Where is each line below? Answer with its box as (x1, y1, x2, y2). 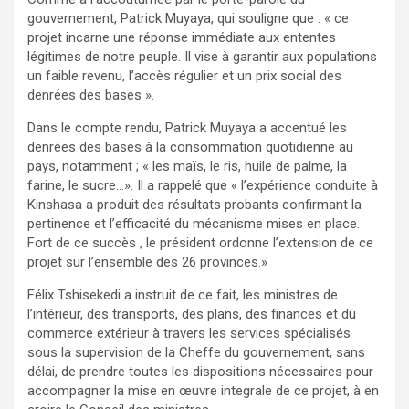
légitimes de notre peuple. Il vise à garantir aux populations (27, 47, 377, 65)
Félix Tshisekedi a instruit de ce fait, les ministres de (27, 286, 338, 303)
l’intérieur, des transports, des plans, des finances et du (27, 305, 356, 322)
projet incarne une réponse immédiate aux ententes (27, 28, 336, 46)
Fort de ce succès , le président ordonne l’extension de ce (27, 234, 373, 251)
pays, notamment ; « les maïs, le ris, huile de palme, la (27, 157, 347, 174)
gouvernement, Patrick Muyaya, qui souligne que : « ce (27, 9, 349, 26)
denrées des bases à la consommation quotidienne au (27, 138, 353, 155)
